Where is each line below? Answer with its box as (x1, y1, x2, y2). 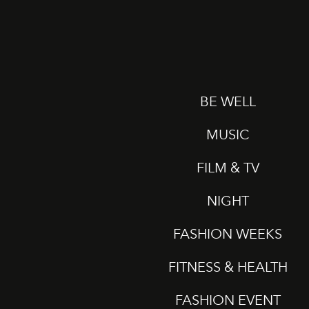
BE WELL (199, 92, 256, 110)
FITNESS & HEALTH (168, 258, 288, 275)
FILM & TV (196, 159, 259, 176)
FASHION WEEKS (173, 225, 283, 242)
